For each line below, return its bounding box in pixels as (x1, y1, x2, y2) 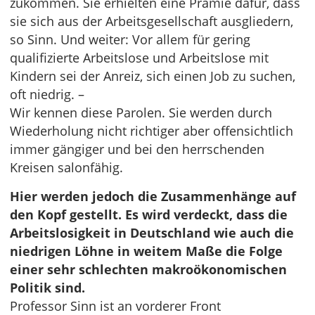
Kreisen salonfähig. (10, 159, 123, 176)
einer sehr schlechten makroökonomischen (10, 261, 287, 278)
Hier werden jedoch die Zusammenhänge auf (10, 188, 296, 205)
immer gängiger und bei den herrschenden (10, 141, 264, 157)
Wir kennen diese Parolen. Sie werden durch (10, 104, 272, 121)
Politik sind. (10, 279, 85, 296)
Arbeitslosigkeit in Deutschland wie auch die (10, 224, 294, 241)
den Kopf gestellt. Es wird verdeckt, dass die (10, 206, 288, 223)
